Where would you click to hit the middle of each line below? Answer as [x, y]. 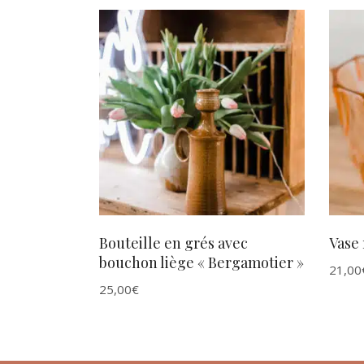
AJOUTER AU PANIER [201, 113]
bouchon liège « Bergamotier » [201, 262]
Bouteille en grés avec [173, 243]
